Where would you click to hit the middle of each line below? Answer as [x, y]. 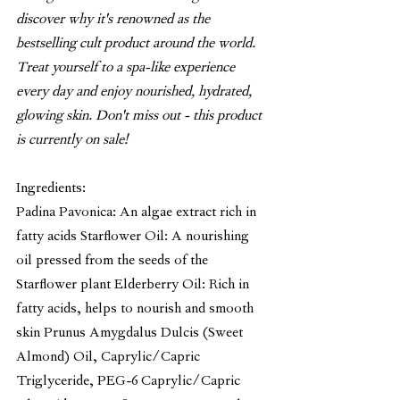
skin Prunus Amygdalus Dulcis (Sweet [131, 333]
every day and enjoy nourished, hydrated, [136, 92]
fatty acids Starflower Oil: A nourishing [134, 237]
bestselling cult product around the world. [137, 44]
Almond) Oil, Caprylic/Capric [110, 358]
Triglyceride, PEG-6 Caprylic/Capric [130, 382]
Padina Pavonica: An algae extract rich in [138, 213]
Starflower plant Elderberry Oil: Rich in [134, 285]
